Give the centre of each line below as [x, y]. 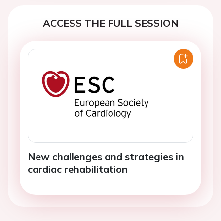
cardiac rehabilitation [78, 169]
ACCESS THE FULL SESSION [110, 23]
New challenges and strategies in [106, 157]
